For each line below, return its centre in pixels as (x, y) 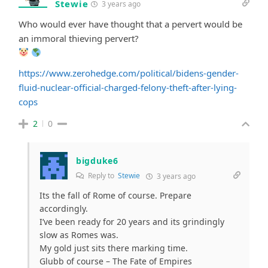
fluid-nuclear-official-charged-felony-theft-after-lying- (128, 87)
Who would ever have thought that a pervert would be (130, 24)
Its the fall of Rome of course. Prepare (115, 195)
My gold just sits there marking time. (114, 248)
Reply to (102, 175)
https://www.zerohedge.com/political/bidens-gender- (129, 73)
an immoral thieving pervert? (79, 38)
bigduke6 (97, 160)
